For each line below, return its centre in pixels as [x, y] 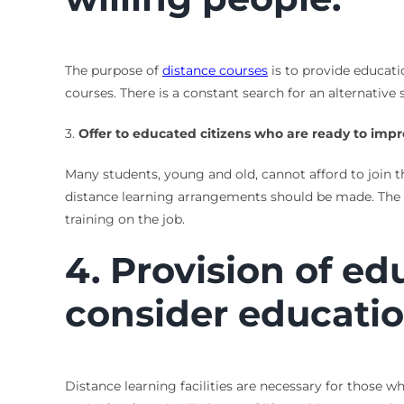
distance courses [215, 70]
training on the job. [124, 219]
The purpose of [113, 70]
